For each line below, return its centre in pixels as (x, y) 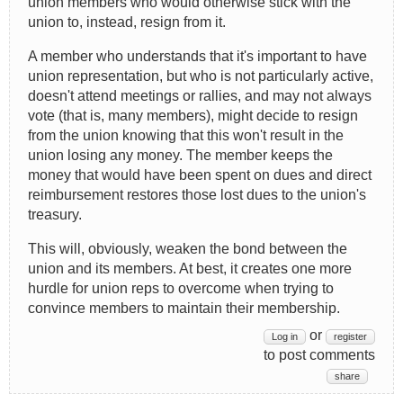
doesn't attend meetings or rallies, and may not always (200, 95)
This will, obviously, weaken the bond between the (188, 248)
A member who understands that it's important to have (197, 56)
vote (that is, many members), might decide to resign (193, 115)
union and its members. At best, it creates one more (190, 268)
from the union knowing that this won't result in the (186, 135)
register (350, 336)
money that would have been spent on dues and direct (200, 175)
